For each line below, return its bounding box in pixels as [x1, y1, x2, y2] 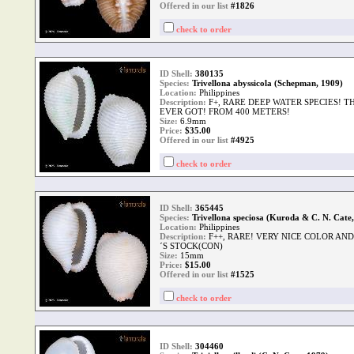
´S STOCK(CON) [160, 241, 223, 250]
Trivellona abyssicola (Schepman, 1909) [192, 78, 343, 88]
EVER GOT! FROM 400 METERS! [160, 107, 290, 116]
